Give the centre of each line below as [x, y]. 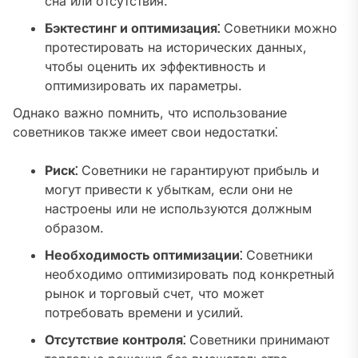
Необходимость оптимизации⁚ [143, 255]
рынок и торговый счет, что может [154, 294]
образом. [74, 228]
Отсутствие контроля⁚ [115, 340]
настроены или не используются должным [178, 209]
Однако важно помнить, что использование [150, 113]
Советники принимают [257, 340]
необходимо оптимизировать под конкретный [189, 274]
